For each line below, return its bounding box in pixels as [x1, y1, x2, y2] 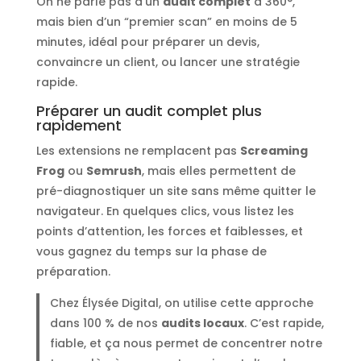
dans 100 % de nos [50, 315, 162, 332]
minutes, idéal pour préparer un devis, [35, 34, 259, 51]
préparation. [35, 263, 110, 280]
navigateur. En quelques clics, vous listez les [35, 203, 294, 220]
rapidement [35, 115, 122, 136]
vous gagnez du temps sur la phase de [35, 243, 267, 260]
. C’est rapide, [244, 315, 325, 332]
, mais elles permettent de [141, 163, 296, 180]
